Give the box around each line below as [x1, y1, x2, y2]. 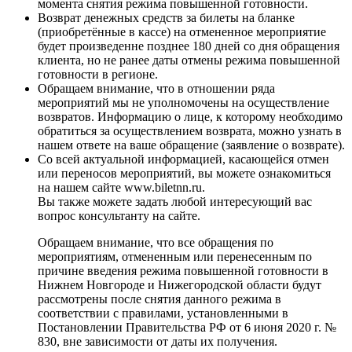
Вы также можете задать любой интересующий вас [38, 194, 312, 208]
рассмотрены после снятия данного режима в [38, 291, 281, 306]
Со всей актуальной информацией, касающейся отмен [38, 152, 329, 166]
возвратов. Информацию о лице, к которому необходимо [38, 109, 343, 123]
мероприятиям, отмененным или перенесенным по [38, 249, 312, 263]
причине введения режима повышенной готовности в [38, 263, 328, 277]
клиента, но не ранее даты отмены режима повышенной [38, 53, 340, 67]
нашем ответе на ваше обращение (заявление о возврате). [38, 137, 345, 152]
